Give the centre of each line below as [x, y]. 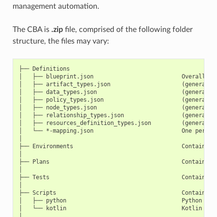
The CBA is [32, 29]
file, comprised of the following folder [128, 29]
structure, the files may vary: [61, 41]
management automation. [56, 6]
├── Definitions [44, 69]
